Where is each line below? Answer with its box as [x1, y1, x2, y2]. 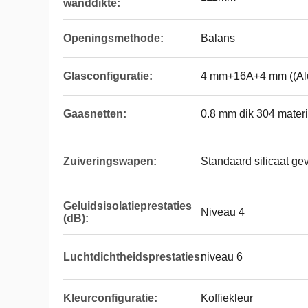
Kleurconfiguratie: [63, 292, 157, 304]
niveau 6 [201, 251, 243, 263]
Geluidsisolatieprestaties [63, 200, 192, 212]
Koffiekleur [201, 292, 253, 304]
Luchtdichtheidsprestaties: [63, 251, 203, 263]
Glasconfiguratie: [63, 70, 153, 82]
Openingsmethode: [63, 32, 164, 44]
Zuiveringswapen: [63, 155, 157, 167]
